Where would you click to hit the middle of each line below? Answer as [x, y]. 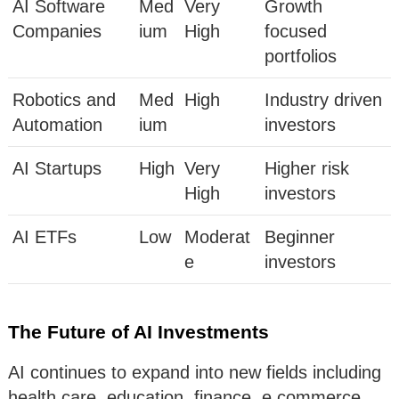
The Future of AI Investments [138, 332]
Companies [57, 32]
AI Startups [57, 169]
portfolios [301, 57]
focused [296, 32]
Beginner [300, 237]
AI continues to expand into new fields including [195, 373]
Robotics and [64, 100]
